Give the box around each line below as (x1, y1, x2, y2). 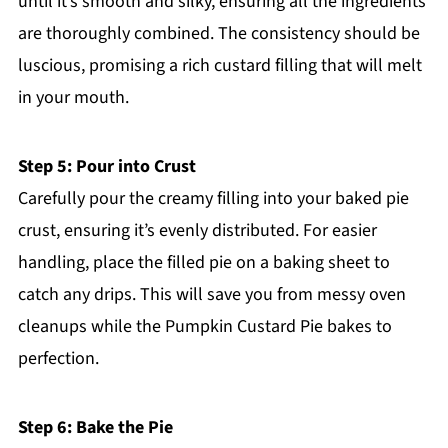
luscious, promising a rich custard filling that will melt (17, 53, 422, 79)
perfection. (17, 346, 99, 372)
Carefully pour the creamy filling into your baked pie (17, 186, 409, 212)
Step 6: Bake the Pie (17, 415, 173, 441)
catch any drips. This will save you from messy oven (17, 282, 406, 308)
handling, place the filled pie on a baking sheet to (17, 250, 390, 276)
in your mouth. (17, 85, 129, 111)
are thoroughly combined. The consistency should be (17, 21, 420, 47)
